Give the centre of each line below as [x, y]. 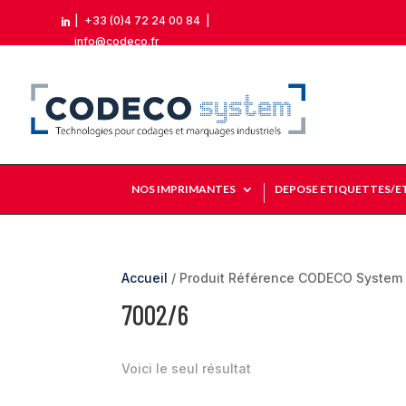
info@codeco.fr [117, 41]
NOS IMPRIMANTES [183, 188]
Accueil [145, 277]
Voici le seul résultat [187, 368]
